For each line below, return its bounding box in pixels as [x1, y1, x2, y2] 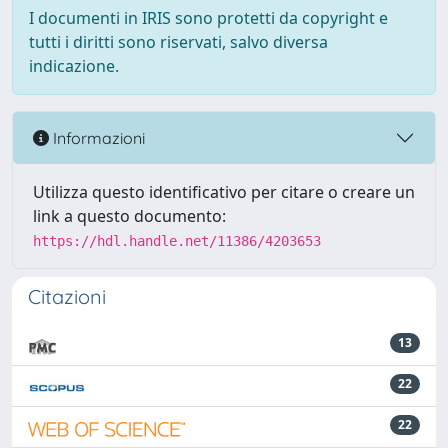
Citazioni [28, 284, 106, 309]
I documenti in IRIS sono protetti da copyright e [29, 7, 388, 29]
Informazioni [49, 127, 145, 148]
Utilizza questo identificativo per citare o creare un [33, 181, 415, 203]
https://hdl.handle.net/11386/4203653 [33, 233, 321, 249]
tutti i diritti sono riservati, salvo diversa [29, 31, 328, 53]
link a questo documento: [33, 205, 226, 227]
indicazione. [29, 55, 119, 77]
